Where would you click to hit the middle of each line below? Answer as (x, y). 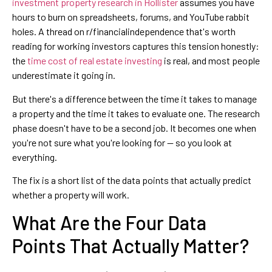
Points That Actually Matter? (131, 246)
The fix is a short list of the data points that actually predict (132, 180)
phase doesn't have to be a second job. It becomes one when (134, 127)
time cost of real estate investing (95, 61)
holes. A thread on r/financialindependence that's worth (124, 32)
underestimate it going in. (64, 75)
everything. (35, 157)
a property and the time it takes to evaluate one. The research (136, 113)
